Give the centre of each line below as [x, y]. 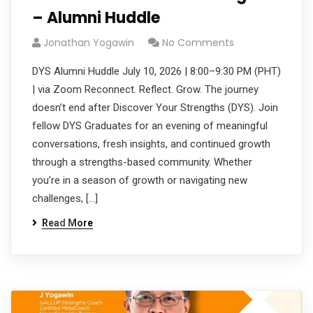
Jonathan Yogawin [89, 43]
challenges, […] [65, 198]
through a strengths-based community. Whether [142, 162]
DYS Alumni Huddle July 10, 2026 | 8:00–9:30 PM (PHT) [156, 71]
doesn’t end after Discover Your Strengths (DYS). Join [155, 108]
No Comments [198, 43]
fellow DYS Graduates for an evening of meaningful [150, 126]
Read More [67, 223]
